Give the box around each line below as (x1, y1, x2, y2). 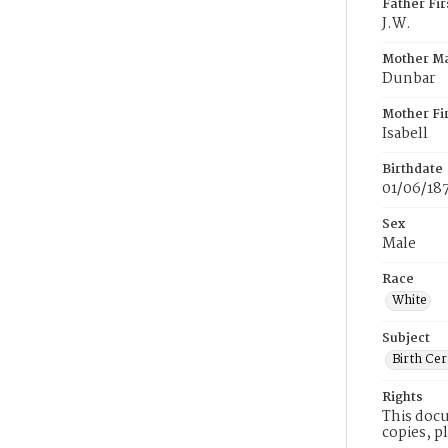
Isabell (382, 122, 428, 146)
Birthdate (382, 159, 443, 180)
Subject (382, 328, 430, 349)
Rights (382, 387, 423, 408)
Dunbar (382, 67, 435, 91)
